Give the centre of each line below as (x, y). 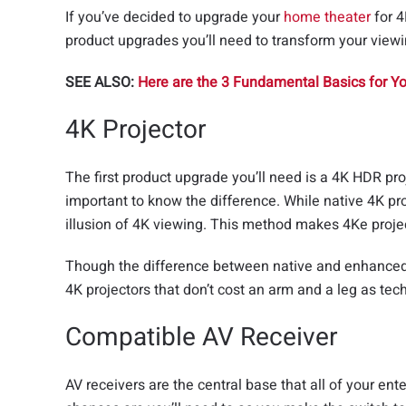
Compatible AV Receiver (201, 338)
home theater (327, 17)
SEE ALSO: (101, 82)
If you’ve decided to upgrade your (174, 17)
